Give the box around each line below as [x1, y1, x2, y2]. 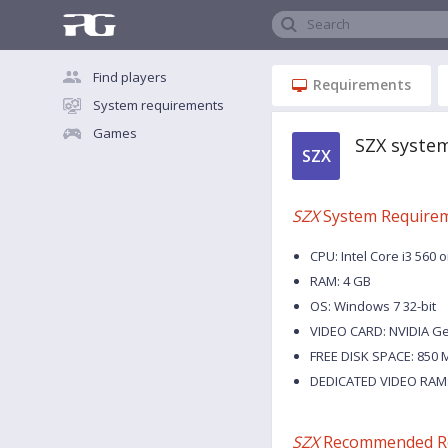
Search [307, 15, 350, 33]
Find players [93, 68, 167, 86]
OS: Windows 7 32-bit [310, 297, 436, 315]
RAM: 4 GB [310, 272, 371, 290]
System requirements [93, 96, 224, 114]
